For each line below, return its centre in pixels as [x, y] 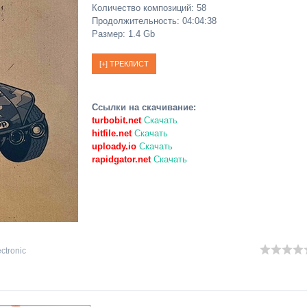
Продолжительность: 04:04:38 [154, 21]
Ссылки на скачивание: [144, 107]
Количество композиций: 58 [149, 8]
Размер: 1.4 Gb [123, 34]
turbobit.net [116, 120]
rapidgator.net [121, 159]
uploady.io [114, 146]
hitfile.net [112, 133]
